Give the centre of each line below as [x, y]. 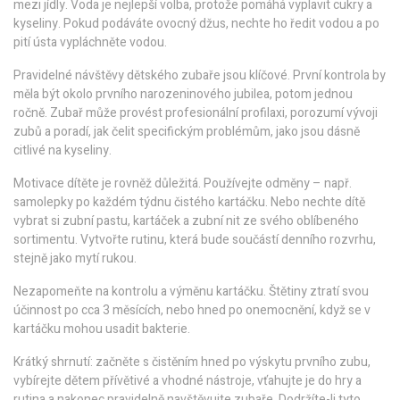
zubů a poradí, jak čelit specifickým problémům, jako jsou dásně [187, 132]
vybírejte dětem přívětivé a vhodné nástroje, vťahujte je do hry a [187, 381]
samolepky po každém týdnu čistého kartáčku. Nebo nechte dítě [189, 202]
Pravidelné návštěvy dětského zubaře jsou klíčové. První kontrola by [200, 75]
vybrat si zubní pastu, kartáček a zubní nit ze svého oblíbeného [186, 221]
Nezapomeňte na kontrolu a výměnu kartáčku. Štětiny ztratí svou [191, 292]
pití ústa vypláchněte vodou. [90, 42]
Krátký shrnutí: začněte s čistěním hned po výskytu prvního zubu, [192, 362]
